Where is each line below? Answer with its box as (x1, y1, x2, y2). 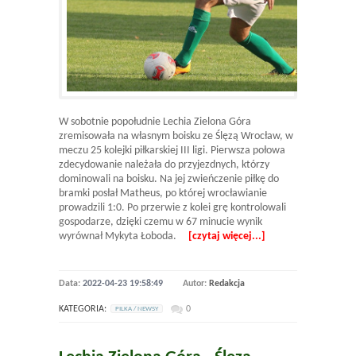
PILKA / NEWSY (115, 304, 158, 312)
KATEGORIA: (59, 304, 106, 314)
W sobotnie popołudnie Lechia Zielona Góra (59, 115, 251, 128)
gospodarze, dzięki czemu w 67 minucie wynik (59, 215, 262, 228)
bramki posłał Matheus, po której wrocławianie (59, 187, 267, 199)
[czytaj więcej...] (188, 230, 265, 242)
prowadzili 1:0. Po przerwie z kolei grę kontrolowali (59, 201, 286, 214)
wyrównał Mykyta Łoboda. (59, 230, 188, 242)
